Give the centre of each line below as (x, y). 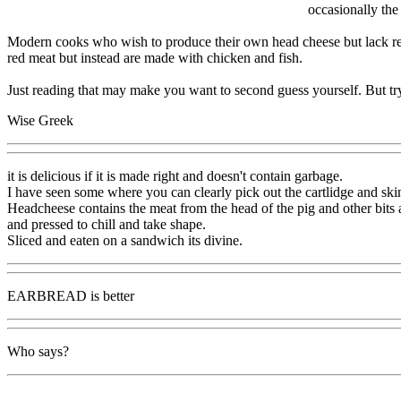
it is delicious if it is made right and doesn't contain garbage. (175, 175)
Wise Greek (40, 120)
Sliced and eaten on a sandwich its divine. (125, 240)
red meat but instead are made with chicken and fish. (155, 57)
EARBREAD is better (71, 295)
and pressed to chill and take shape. (107, 224)
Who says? (38, 351)
